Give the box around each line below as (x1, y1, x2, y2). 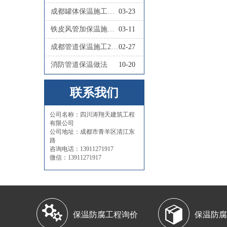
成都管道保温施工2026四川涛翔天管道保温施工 (110, 43, 118, 51)
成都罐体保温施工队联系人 (107, 8, 115, 15)
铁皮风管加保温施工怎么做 (107, 25, 115, 33)
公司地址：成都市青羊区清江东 (50, 128, 135, 135)
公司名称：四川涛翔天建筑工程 (50, 111, 135, 118)
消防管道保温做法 (50, 61, 107, 68)
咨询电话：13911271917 (50, 145, 113, 153)
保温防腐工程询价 (73, 210, 138, 219)
